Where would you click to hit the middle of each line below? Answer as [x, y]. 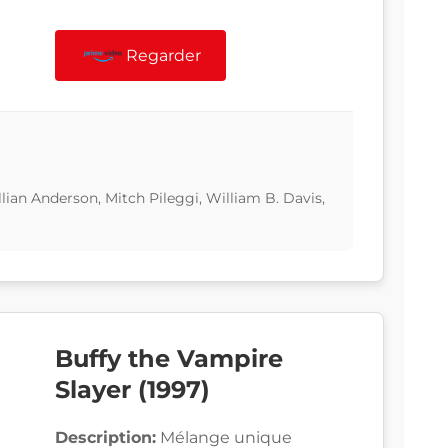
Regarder [164, 56]
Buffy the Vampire [169, 359]
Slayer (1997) [132, 390]
